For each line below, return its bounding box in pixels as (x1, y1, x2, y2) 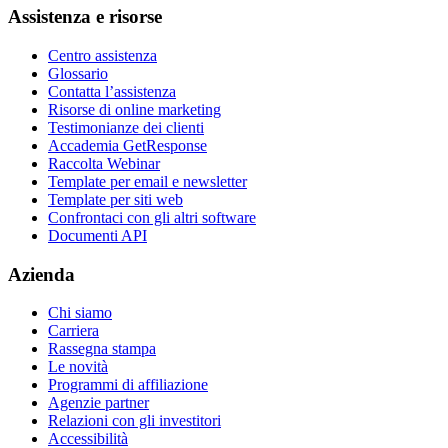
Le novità (48, 358, 108, 376)
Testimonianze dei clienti (48, 118, 204, 136)
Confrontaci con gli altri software (48, 208, 256, 226)
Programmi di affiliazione (48, 376, 208, 394)
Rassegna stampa (48, 340, 156, 358)
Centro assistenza (48, 46, 157, 64)
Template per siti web (48, 190, 183, 208)
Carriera (48, 322, 99, 340)
